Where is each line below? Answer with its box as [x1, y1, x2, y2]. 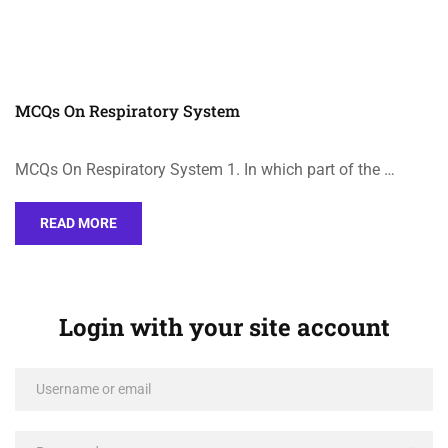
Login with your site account [58, 311, 390, 343]
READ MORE [40, 215, 117, 231]
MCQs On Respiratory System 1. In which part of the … [15, 160, 395, 179]
